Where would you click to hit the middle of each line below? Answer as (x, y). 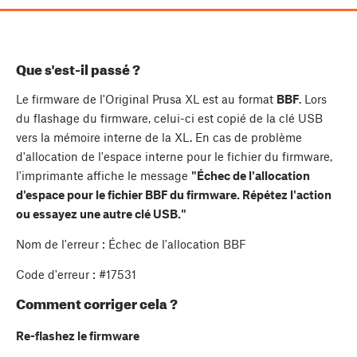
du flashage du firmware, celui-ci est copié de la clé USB (169, 118)
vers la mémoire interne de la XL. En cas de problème (159, 137)
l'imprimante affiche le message (104, 175)
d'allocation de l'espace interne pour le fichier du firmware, (174, 156)
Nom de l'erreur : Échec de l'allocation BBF (131, 243)
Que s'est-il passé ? (78, 69)
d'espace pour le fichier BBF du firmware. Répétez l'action (174, 194)
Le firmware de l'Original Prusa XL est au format (146, 98)
